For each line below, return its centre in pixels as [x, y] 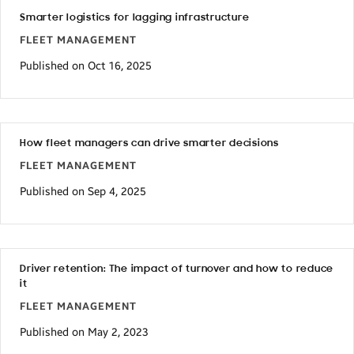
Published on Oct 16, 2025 [86, 66]
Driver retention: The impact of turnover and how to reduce [177, 269]
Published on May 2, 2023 [84, 333]
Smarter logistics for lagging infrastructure [135, 17]
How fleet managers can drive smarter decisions [149, 143]
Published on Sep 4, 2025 [83, 192]
